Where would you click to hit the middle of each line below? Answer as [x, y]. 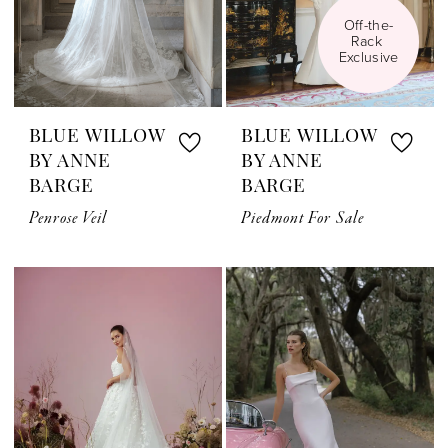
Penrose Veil [68, 219]
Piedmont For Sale [302, 219]
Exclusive [368, 58]
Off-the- [368, 26]
